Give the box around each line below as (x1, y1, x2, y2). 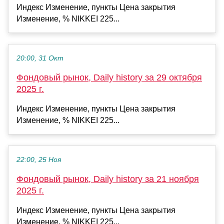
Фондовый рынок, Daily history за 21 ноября (16, 174, 199, 184)
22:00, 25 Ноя (16, 156, 61, 164)
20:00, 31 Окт (16, 54, 63, 62)
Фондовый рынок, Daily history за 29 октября (16, 72, 202, 83)
